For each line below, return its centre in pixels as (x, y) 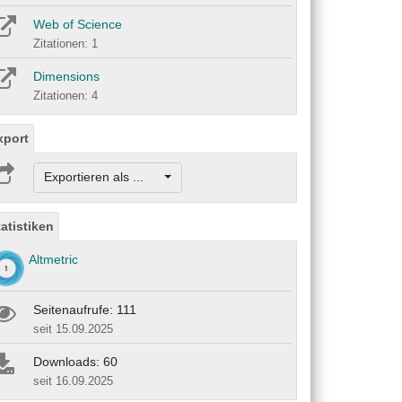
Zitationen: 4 (66, 96)
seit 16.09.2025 (73, 380)
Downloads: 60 (75, 361)
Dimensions (66, 77)
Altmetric (53, 259)
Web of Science (78, 25)
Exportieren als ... (102, 177)
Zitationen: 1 (66, 44)
